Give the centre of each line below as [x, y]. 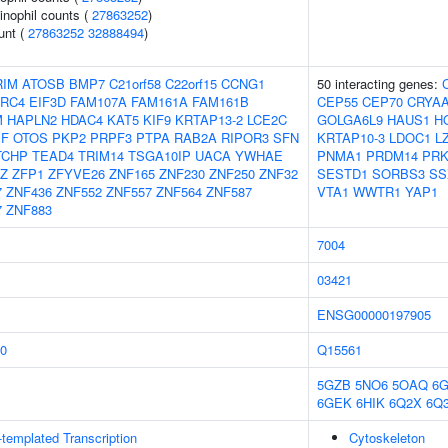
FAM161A [159, 101]
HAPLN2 [32, 119]
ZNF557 [129, 191]
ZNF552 [79, 191]
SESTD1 [342, 173]
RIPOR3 [245, 137]
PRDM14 [392, 155]
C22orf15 [191, 83]
